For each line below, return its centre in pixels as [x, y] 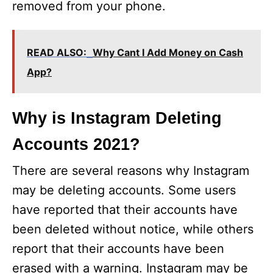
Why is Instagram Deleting [117, 119]
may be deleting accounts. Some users [124, 190]
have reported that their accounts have [125, 210]
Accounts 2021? [76, 145]
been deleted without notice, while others [133, 229]
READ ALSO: [57, 53]
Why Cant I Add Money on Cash [168, 53]
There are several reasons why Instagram [131, 171]
